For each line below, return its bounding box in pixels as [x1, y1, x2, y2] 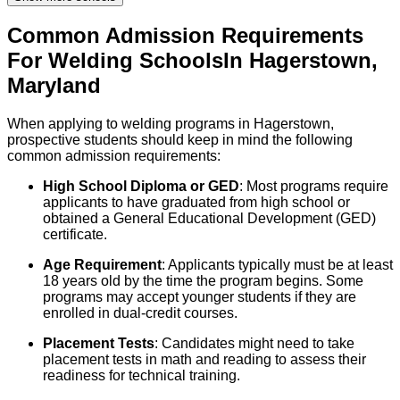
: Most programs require [239, 179, 388, 195]
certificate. [43, 227, 107, 243]
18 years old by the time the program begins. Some [43, 273, 363, 289]
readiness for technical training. [43, 368, 240, 384]
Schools [139, 48, 223, 73]
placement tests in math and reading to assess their [43, 352, 366, 368]
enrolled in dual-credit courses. [43, 305, 237, 321]
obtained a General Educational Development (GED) [43, 211, 376, 227]
